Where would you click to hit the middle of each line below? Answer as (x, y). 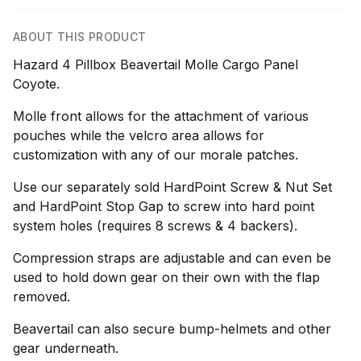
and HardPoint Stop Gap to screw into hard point (164, 206)
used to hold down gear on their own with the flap (166, 277)
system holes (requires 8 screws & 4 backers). (155, 226)
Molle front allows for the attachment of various (161, 116)
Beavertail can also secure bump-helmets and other (172, 329)
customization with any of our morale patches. (156, 155)
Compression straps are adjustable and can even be (172, 258)
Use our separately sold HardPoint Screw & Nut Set (172, 187)
